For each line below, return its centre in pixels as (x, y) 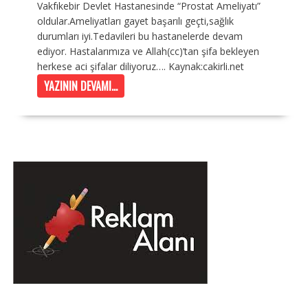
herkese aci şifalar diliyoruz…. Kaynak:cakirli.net (140, 67)
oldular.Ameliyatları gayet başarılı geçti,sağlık (135, 21)
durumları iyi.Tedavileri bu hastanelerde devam (140, 36)
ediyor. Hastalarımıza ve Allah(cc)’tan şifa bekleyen (148, 52)
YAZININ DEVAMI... (80, 86)
